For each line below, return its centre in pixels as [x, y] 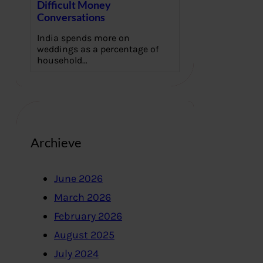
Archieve [56, 142]
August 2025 [84, 235]
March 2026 [82, 198]
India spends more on [83, 38]
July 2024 [76, 254]
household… [62, 60]
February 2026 [88, 216]
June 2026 [78, 179]
